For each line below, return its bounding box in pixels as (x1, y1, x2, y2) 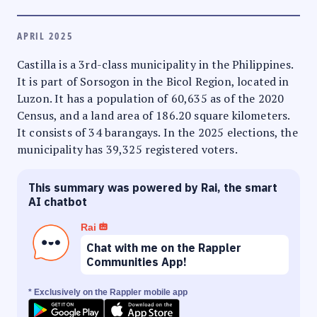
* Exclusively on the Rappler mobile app (28, 287, 188, 297)
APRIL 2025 (17, 28, 74, 42)
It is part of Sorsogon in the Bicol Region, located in (17, 73, 289, 89)
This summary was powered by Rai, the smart (28, 180, 277, 195)
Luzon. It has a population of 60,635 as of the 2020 (17, 90, 284, 106)
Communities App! (86, 254, 187, 269)
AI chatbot (28, 194, 87, 209)
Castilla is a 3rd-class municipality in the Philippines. (17, 56, 293, 72)
